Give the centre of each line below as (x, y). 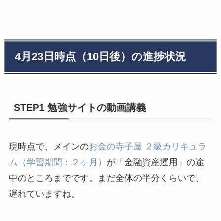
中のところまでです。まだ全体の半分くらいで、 (106, 178)
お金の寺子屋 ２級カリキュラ (147, 147)
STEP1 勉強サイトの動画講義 (80, 108)
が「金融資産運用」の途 (155, 163)
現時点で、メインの (49, 147)
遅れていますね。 (44, 194)
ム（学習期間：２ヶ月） (57, 163)
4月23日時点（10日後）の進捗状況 (101, 56)
